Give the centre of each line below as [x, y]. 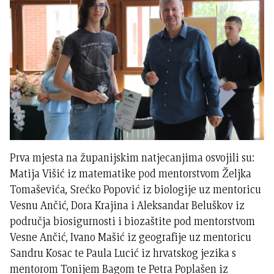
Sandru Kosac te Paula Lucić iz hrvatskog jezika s [123, 253]
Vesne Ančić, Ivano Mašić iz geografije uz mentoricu [131, 237]
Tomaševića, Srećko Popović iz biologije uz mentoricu [136, 190]
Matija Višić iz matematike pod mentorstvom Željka [131, 174]
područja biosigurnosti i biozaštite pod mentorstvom [133, 221]
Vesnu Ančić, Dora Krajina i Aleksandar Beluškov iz [128, 206]
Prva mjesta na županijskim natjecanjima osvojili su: [132, 158]
